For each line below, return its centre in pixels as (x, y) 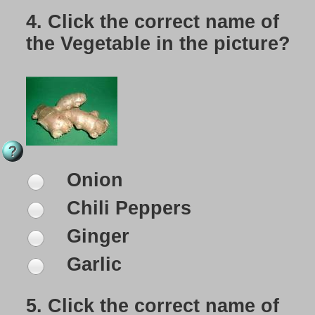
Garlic (91, 265)
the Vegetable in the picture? (158, 44)
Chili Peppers (126, 208)
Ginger (95, 237)
